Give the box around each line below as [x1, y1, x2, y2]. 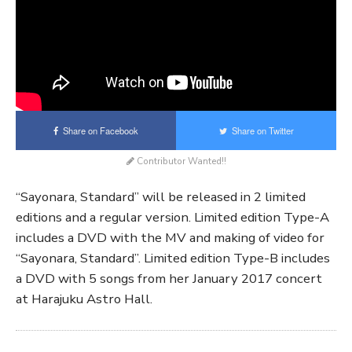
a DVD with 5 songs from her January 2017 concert [16, 269, 322, 288]
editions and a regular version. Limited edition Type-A [16, 207, 329, 226]
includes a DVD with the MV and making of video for [16, 228, 324, 247]
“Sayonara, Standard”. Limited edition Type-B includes [16, 248, 330, 267]
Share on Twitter [226, 123, 294, 137]
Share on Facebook [58, 123, 138, 137]
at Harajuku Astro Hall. [16, 289, 152, 308]
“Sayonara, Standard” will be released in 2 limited [16, 187, 306, 206]
